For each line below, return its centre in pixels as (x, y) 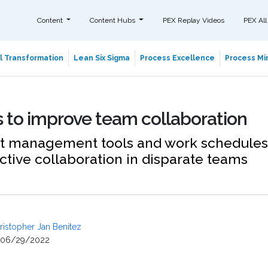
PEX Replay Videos (193, 20)
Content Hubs (114, 20)
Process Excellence (177, 58)
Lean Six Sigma (101, 58)
